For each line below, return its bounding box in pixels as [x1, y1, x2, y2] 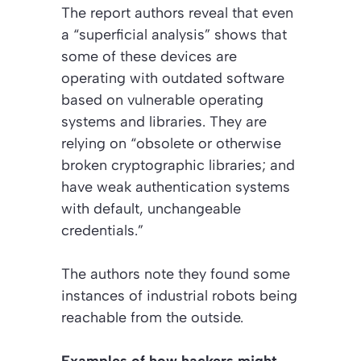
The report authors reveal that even [61, 3, 293, 22]
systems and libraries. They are [61, 112, 267, 131]
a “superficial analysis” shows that [61, 25, 287, 44]
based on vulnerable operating [61, 90, 263, 109]
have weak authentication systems [61, 177, 290, 196]
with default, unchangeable [61, 199, 241, 218]
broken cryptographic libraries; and [61, 156, 295, 174]
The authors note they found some [61, 264, 290, 283]
